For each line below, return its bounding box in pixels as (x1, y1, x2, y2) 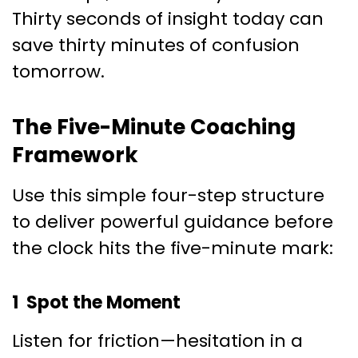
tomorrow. (12, 59, 105, 85)
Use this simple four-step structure (12, 183, 324, 209)
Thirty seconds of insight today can (12, 6, 324, 32)
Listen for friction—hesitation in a (12, 328, 303, 354)
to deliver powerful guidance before (12, 209, 333, 235)
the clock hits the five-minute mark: (12, 236, 333, 261)
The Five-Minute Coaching (12, 113, 296, 142)
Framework (12, 141, 138, 170)
